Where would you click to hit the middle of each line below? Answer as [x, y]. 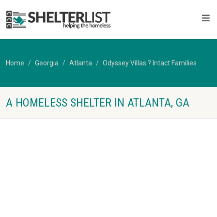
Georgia [47, 63]
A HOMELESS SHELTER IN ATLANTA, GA [98, 103]
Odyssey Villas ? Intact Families [150, 63]
